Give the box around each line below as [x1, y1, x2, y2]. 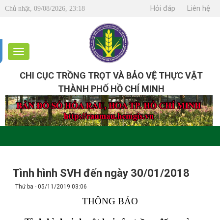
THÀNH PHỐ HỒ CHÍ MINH [58, 83, 165, 94]
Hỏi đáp [150, 4, 175, 13]
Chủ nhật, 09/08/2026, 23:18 [5, 5, 85, 12]
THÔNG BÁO [82, 196, 138, 207]
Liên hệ [187, 4, 210, 13]
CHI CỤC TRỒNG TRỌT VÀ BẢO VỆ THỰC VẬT [20, 70, 203, 81]
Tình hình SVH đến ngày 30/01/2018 [13, 166, 190, 179]
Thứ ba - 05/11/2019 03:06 [15, 183, 87, 190]
